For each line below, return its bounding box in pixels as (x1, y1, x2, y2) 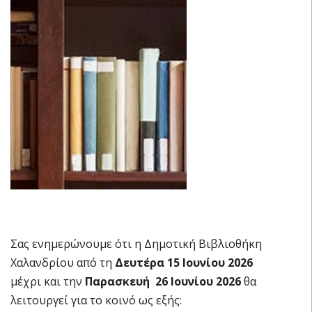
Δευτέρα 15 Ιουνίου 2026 (115, 254, 253, 270)
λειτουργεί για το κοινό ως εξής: (10, 292, 182, 308)
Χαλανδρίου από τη (10, 254, 115, 270)
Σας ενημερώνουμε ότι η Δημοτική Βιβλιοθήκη (10, 235, 262, 251)
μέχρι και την (10, 273, 85, 289)
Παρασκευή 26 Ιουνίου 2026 (85, 273, 244, 289)
